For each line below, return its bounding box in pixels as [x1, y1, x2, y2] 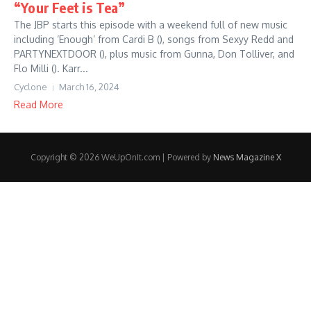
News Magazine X [212, 152, 281, 162]
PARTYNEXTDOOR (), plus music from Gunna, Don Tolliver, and [14, 48, 294, 60]
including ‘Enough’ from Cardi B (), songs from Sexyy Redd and [14, 33, 294, 45]
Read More [14, 99, 63, 110]
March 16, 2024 [59, 81, 119, 92]
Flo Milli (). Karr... [14, 62, 88, 74]
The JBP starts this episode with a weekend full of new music [14, 19, 287, 31]
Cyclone [14, 81, 47, 92]
